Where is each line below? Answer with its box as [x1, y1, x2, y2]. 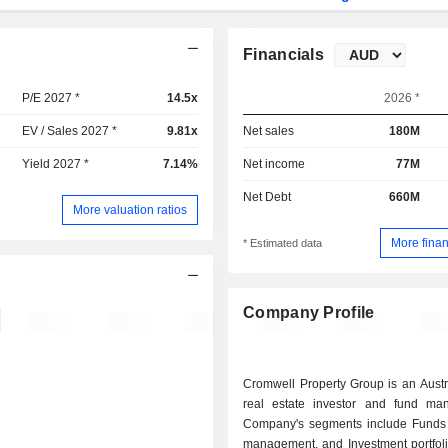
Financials [243, 46, 325, 63]
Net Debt [243, 190, 292, 204]
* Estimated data [243, 237, 323, 250]
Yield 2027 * [22, 157, 90, 171]
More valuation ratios [73, 202, 188, 217]
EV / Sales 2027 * [22, 124, 118, 138]
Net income [243, 157, 306, 171]
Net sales [243, 124, 295, 138]
